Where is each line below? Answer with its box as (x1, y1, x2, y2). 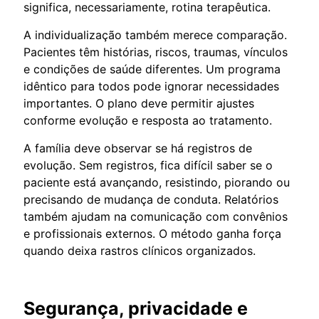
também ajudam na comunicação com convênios (23, 209, 288, 224)
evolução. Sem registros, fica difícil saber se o (23, 157, 273, 172)
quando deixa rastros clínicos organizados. (23, 243, 256, 258)
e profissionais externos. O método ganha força (23, 226, 281, 241)
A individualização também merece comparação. (23, 27, 287, 42)
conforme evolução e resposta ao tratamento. (23, 113, 272, 127)
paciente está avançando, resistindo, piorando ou (23, 174, 290, 189)
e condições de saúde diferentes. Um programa (23, 61, 281, 76)
